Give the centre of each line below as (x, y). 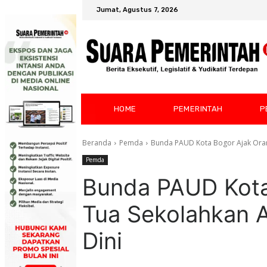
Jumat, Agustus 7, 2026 (137, 10)
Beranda (97, 143)
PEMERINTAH (198, 109)
